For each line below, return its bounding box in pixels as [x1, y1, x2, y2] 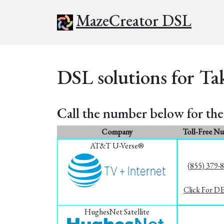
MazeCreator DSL [76, 10, 191, 31]
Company [101, 126, 132, 137]
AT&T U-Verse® [90, 140, 144, 151]
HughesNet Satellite [84, 206, 149, 217]
